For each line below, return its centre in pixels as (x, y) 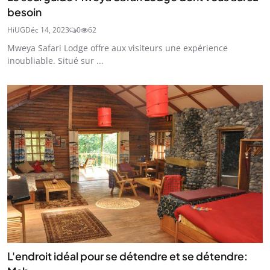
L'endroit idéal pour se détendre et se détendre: (127, 256)
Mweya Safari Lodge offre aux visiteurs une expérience (118, 48)
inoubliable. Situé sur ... (55, 60)
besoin (24, 12)
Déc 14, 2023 (47, 30)
